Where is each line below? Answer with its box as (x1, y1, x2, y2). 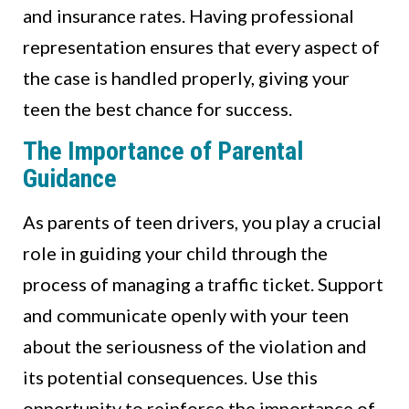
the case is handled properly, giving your (23, 67, 350, 89)
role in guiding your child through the (23, 242, 328, 265)
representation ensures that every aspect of (23, 36, 380, 58)
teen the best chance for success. (23, 98, 292, 121)
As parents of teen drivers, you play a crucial (23, 211, 382, 234)
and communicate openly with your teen (23, 304, 349, 327)
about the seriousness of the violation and (23, 335, 367, 358)
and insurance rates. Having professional (23, 5, 354, 27)
